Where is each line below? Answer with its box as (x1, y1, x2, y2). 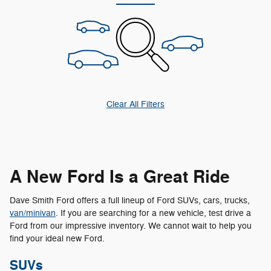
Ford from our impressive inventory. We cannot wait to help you (10, 221, 252, 232)
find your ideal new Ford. (10, 233, 105, 244)
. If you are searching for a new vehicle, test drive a (56, 208, 251, 219)
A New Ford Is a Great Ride (10, 166, 230, 188)
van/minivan (10, 208, 56, 219)
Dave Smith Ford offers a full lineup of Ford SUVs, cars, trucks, (10, 195, 250, 206)
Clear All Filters (106, 99, 165, 109)
